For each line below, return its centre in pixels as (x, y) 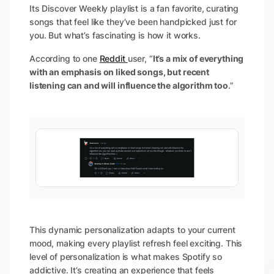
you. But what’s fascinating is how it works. (116, 35)
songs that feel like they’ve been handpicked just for (133, 22)
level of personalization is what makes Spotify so (126, 257)
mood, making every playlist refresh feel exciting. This (136, 243)
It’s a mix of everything (198, 59)
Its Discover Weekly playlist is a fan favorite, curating (134, 9)
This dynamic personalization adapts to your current (132, 230)
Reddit (113, 59)
